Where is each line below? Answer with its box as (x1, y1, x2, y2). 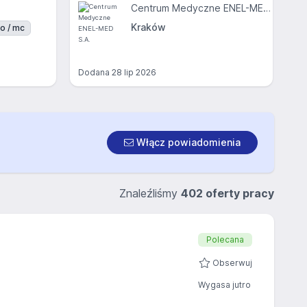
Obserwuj (212, 258, 252, 268)
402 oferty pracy (181, 186, 274, 200)
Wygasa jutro (198, 280, 251, 290)
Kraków (131, 21, 166, 33)
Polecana (206, 234, 244, 245)
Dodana (78, 67, 112, 77)
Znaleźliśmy (119, 186, 181, 200)
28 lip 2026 (112, 67, 156, 77)
